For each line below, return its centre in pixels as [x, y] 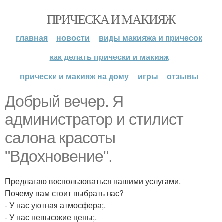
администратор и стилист [94, 119]
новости [73, 37]
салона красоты [60, 138]
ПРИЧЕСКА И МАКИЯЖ [111, 19]
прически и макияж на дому [74, 76]
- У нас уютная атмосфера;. [55, 205]
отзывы [183, 76]
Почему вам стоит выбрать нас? [64, 193]
